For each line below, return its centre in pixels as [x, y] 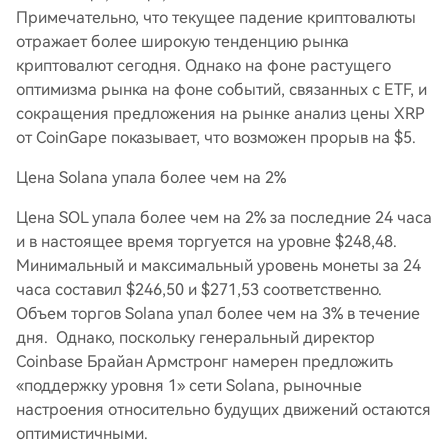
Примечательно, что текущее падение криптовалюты [216, 17]
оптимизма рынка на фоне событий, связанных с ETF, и [221, 89]
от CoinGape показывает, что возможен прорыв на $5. [216, 137]
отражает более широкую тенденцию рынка [182, 41]
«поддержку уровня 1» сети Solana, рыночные [189, 385]
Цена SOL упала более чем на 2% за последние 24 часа [224, 217]
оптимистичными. [82, 433]
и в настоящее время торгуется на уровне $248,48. [206, 241]
